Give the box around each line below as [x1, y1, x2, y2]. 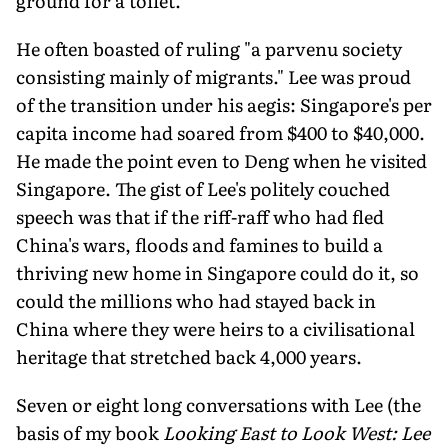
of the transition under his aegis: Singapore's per [16, 90, 432, 118]
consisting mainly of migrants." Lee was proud [16, 62, 411, 90]
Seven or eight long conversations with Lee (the [16, 390, 421, 418]
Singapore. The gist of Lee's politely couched [16, 174, 390, 202]
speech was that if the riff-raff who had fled [16, 202, 384, 230]
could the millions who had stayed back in [16, 286, 376, 314]
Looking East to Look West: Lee [163, 418, 430, 446]
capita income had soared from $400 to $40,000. [16, 118, 425, 146]
